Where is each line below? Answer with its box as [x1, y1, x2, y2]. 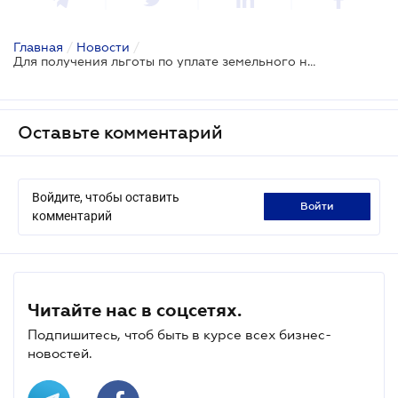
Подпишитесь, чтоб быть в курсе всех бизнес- [28, 326, 331, 342]
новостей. [28, 345, 92, 361]
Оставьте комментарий [18, 122, 223, 142]
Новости [76, 39, 130, 54]
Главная [13, 39, 63, 54]
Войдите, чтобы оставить [32, 189, 179, 204]
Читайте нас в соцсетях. [28, 299, 242, 320]
